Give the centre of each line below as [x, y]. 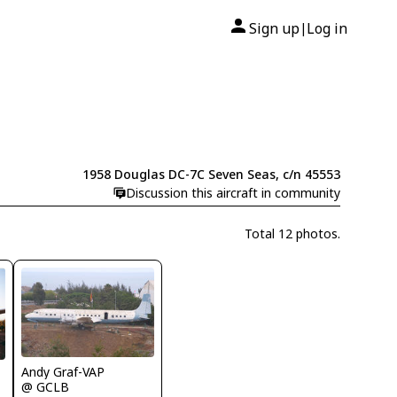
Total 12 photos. [292, 234]
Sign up [274, 28]
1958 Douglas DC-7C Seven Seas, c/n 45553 [211, 175]
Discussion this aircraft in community [233, 193]
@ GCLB [46, 386]
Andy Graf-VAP [63, 371]
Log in [327, 28]
